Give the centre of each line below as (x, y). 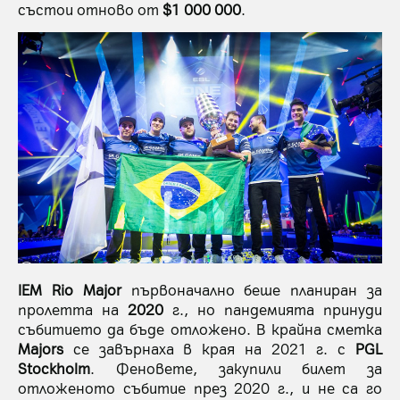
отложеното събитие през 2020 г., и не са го (200, 388)
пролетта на (73, 309)
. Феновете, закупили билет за (236, 368)
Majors (41, 349)
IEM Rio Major (75, 290)
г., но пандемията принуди (273, 309)
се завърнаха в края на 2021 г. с (209, 349)
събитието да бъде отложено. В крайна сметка (200, 329)
